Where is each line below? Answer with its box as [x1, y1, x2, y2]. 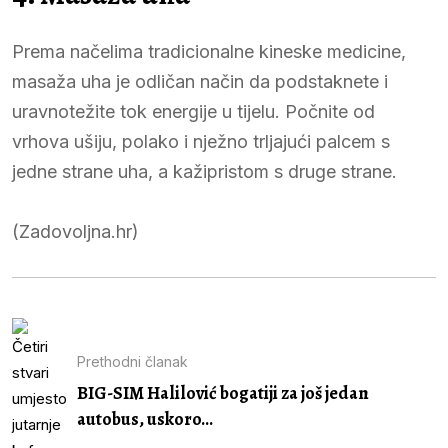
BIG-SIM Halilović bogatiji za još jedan [77, 381, 369, 406]
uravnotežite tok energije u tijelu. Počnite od [12, 100, 375, 122]
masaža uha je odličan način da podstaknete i [12, 70, 388, 92]
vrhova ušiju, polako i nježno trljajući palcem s [12, 130, 390, 152]
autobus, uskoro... [77, 407, 213, 432]
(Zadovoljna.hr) [12, 220, 139, 242]
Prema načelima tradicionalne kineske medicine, [12, 40, 406, 62]
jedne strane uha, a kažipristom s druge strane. [12, 160, 397, 182]
